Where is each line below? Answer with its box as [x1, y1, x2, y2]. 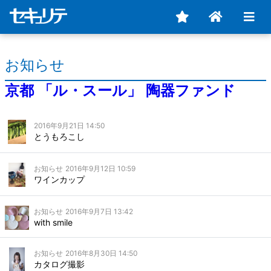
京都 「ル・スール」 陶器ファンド [5, 82, 235, 99]
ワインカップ [34, 174, 85, 184]
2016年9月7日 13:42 [65, 207, 133, 216]
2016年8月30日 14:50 [65, 249, 137, 258]
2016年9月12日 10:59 [65, 164, 135, 173]
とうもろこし [34, 131, 85, 142]
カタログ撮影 [34, 259, 85, 269]
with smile [34, 217, 73, 227]
